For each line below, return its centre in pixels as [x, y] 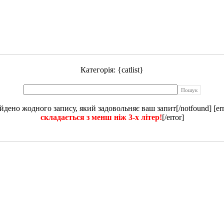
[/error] [173, 117]
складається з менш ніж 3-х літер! [101, 117]
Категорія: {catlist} [112, 70]
